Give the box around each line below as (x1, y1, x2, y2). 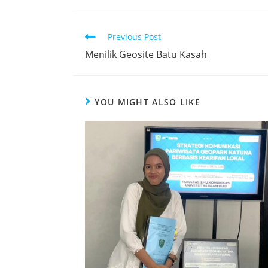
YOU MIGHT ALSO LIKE (95, 96, 201, 108)
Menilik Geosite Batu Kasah (85, 47, 207, 61)
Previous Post (108, 31, 161, 42)
